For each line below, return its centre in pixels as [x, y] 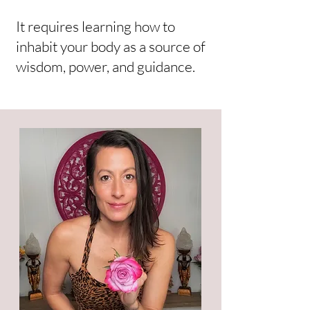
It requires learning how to [95, 26]
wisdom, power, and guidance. [106, 66]
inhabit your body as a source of [111, 46]
